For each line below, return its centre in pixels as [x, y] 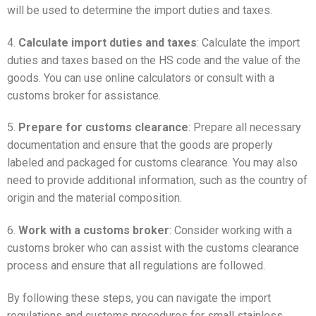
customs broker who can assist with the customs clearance [153, 248]
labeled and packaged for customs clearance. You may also [152, 163]
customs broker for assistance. [84, 95]
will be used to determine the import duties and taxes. [140, 10]
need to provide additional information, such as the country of [157, 181]
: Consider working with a [231, 231]
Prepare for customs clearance [103, 128]
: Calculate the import [248, 42]
